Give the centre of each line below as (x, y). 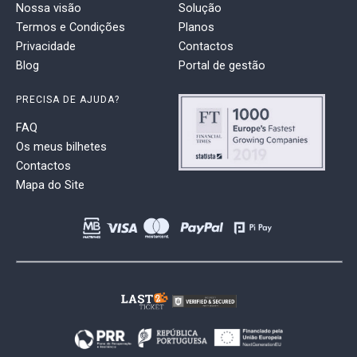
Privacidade (46, 46)
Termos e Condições (71, 27)
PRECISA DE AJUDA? (68, 99)
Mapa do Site (50, 184)
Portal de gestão (222, 65)
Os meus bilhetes (61, 146)
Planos (196, 27)
